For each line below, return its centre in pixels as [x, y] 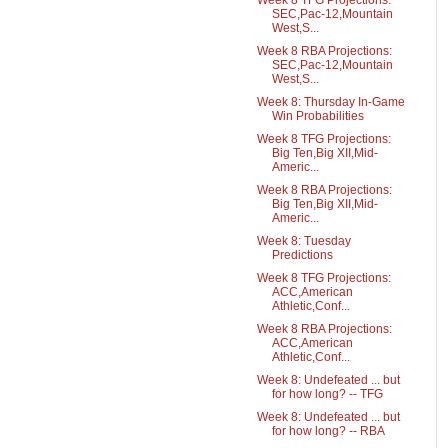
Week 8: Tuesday [303, 241]
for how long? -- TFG [327, 394]
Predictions [302, 255]
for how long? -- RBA [328, 431]
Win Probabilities [317, 116]
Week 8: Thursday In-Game [330, 102]
